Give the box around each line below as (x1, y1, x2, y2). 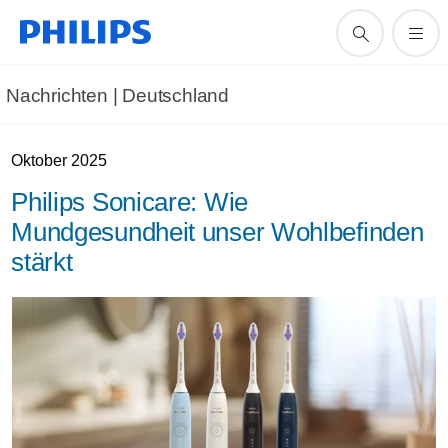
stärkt (11, 247, 86, 277)
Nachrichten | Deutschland (6, 85, 229, 106)
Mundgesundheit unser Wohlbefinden (11, 217, 424, 247)
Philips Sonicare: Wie (11, 187, 248, 217)
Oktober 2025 (11, 152, 108, 169)
